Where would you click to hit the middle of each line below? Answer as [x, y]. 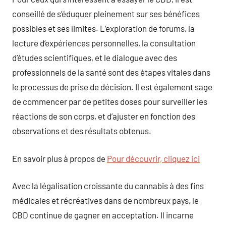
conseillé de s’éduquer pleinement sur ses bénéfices [106, 14]
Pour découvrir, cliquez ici [153, 158]
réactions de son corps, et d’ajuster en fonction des [104, 116]
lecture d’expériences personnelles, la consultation [104, 43]
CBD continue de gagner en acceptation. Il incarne [103, 215]
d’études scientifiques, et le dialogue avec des [95, 58]
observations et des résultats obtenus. [82, 131]
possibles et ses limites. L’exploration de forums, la [103, 28]
